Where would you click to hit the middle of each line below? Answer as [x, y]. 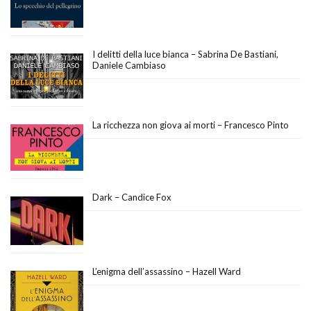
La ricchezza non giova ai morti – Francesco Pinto [191, 125]
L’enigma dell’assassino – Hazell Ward [167, 272]
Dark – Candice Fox [132, 197]
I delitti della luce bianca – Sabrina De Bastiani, [185, 54]
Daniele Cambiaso [129, 66]
